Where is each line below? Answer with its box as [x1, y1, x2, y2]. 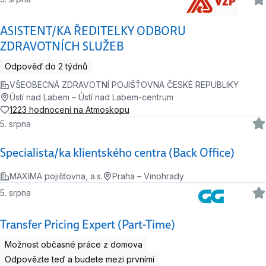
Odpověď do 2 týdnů [5, 61, 87, 71]
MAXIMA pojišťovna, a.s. [9, 171, 103, 182]
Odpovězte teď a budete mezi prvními [5, 254, 154, 265]
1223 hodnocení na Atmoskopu [9, 104, 129, 115]
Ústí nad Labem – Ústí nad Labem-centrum [9, 92, 173, 102]
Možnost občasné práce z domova [5, 239, 142, 250]
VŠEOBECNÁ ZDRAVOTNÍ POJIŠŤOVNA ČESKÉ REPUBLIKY [9, 80, 239, 90]
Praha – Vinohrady [112, 171, 184, 182]
